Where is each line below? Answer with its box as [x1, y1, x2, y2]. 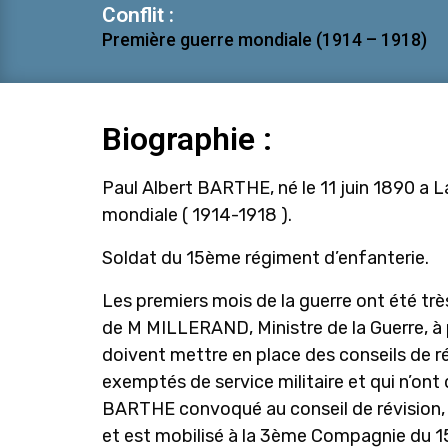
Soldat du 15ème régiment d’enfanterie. [102, 246, 429, 269]
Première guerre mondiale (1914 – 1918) [102, 28, 427, 50]
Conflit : [102, 2, 174, 27]
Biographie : [102, 119, 272, 158]
